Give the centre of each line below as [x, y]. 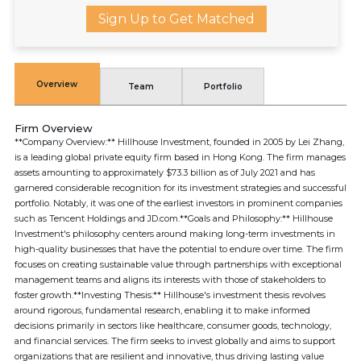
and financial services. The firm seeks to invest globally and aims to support [175, 341]
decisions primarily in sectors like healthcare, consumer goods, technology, [173, 326]
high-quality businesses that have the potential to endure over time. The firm [179, 249]
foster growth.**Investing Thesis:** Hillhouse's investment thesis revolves [170, 295]
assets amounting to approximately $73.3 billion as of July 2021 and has [165, 172]
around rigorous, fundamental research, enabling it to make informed [162, 310]
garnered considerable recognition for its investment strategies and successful [180, 188]
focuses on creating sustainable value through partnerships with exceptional [178, 264]
